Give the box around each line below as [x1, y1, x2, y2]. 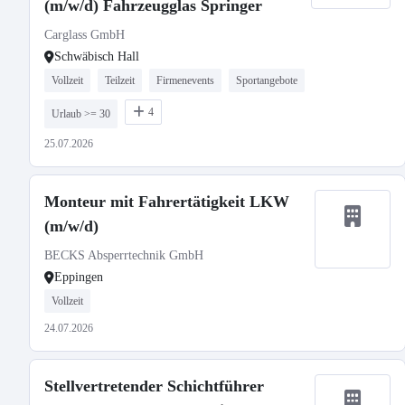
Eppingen [54, 270, 103, 284]
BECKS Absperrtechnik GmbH [44, 249, 203, 262]
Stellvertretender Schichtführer [44, 377, 264, 395]
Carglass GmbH [44, 28, 125, 42]
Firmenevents [156, 74, 214, 87]
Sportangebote [236, 74, 297, 87]
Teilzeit [105, 74, 135, 87]
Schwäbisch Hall [54, 50, 139, 63]
